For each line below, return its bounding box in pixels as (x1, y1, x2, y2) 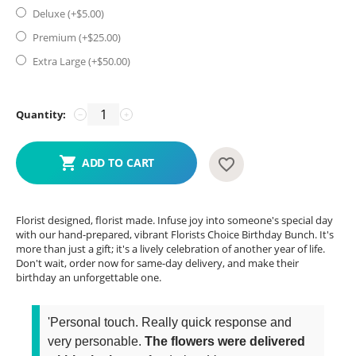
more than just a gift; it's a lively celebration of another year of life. (16, 241, 325, 256)
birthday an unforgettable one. (16, 269, 161, 284)
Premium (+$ (30, 29, 93, 44)
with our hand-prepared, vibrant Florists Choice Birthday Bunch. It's (16, 226, 334, 242)
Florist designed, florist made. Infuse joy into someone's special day (16, 212, 333, 227)
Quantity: (16, 106, 66, 122)
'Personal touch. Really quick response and (48, 315, 292, 329)
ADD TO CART (81, 154, 155, 170)
